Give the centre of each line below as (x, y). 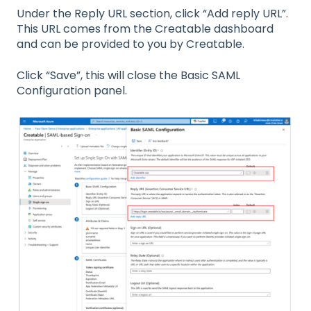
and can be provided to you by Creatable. (131, 44)
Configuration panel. (72, 90)
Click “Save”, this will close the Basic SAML (128, 75)
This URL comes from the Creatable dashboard (145, 29)
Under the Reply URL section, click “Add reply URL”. (152, 14)
